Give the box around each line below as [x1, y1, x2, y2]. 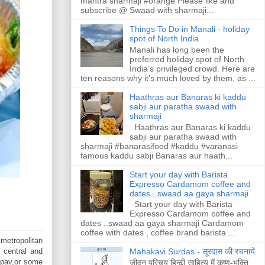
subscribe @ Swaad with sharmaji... [80, 5, 214, 15]
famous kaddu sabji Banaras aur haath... [80, 150, 232, 160]
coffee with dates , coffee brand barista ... [80, 228, 235, 238]
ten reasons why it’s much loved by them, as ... [80, 73, 256, 83]
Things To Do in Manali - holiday [129, 24, 250, 34]
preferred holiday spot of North [129, 54, 244, 64]
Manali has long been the [129, 44, 224, 54]
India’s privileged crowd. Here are [129, 63, 255, 73]
